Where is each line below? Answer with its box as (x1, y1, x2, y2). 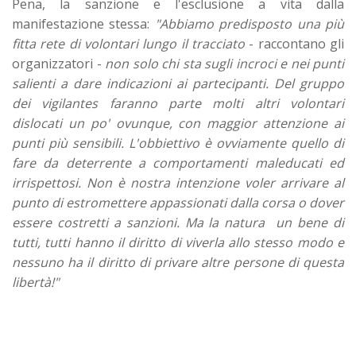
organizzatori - (12, 54, 105, 72)
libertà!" (12, 273, 59, 291)
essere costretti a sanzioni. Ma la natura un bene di (12, 213, 344, 231)
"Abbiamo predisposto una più (154, 14, 345, 33)
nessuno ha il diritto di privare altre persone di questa (12, 253, 344, 271)
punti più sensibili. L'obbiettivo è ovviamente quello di (12, 133, 344, 152)
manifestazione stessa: (12, 14, 155, 33)
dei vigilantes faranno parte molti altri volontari (12, 94, 344, 112)
